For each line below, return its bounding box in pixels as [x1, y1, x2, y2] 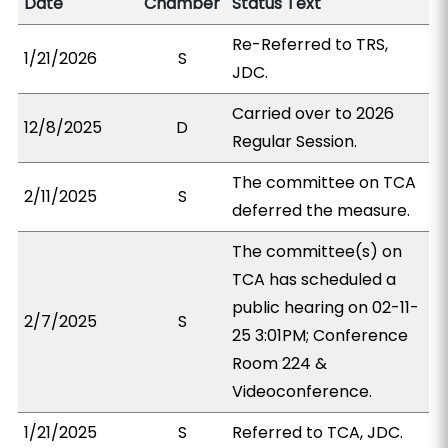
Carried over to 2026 [232, 102, 395, 125]
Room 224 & [232, 352, 328, 375]
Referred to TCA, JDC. [232, 421, 404, 444]
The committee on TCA [232, 171, 417, 194]
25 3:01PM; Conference [232, 324, 409, 347]
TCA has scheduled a [232, 268, 397, 291]
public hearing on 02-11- [232, 296, 420, 319]
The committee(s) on [232, 240, 403, 263]
